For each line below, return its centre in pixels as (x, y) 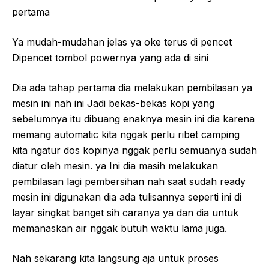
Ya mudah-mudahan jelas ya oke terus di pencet (122, 42)
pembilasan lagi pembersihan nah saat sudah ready (129, 181)
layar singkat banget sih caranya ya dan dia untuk (125, 212)
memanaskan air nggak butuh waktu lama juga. (119, 228)
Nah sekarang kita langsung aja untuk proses (115, 258)
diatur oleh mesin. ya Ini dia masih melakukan (115, 165)
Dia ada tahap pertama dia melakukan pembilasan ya (132, 87)
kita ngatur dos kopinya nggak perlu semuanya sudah (134, 150)
